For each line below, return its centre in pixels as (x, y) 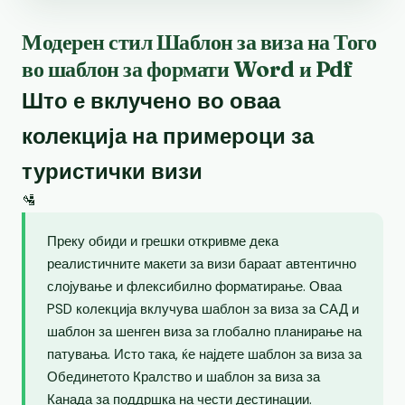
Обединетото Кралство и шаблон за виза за (184, 377)
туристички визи (112, 171)
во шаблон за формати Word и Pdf (188, 69)
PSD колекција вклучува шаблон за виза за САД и (203, 309)
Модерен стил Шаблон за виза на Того (199, 42)
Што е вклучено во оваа (151, 100)
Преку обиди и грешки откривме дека (163, 241)
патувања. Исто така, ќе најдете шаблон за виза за (204, 354)
